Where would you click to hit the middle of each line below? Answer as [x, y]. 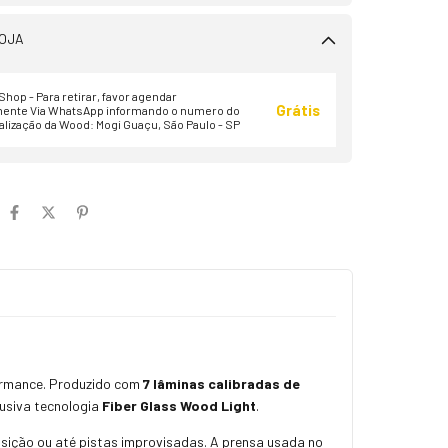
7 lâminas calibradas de [221, 384]
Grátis [298, 110]
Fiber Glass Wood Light [179, 406]
